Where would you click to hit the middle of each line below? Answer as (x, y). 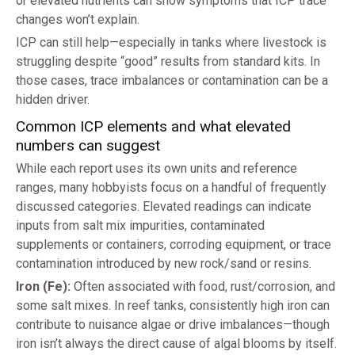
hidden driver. (53, 100)
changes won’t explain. (78, 20)
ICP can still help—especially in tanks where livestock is (171, 43)
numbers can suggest (88, 146)
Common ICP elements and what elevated (153, 127)
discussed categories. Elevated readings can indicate (164, 207)
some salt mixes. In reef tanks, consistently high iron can (173, 306)
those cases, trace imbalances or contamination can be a (172, 81)
